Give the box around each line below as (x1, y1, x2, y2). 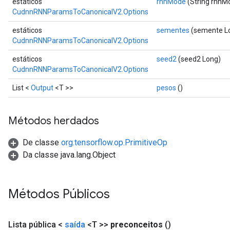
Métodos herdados (8, 114, 99, 127)
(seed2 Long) (177, 54, 221, 63)
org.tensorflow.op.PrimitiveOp (61, 137, 167, 147)
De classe (23, 137, 61, 147)
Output (31, 83, 53, 92)
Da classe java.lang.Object (23, 149, 116, 160)
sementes (157, 26, 189, 34)
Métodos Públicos (8, 186, 113, 202)
